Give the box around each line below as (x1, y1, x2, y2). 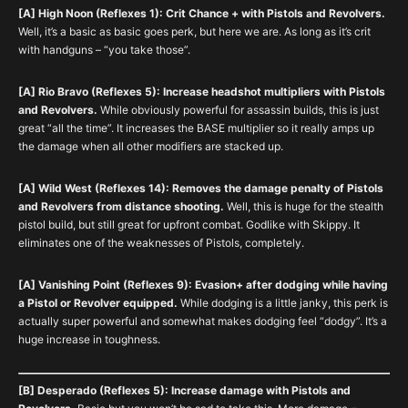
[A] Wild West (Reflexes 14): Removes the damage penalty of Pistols (18, 181, 383, 195)
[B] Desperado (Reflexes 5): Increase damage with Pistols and (18, 382, 351, 397)
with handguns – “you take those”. (18, 43, 190, 56)
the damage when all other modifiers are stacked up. (18, 139, 283, 153)
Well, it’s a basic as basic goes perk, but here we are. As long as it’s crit (18, 25, 371, 38)
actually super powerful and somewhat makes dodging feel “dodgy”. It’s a (18, 314, 387, 328)
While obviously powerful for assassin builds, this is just (97, 103, 379, 117)
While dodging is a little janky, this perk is (180, 296, 388, 310)
